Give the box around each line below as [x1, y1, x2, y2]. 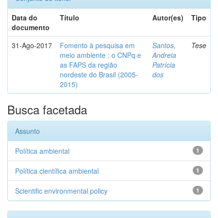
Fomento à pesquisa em [60, 40, 135, 50]
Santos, [152, 40, 176, 50]
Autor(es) [152, 13, 183, 22]
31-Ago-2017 [12, 40, 52, 50]
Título [60, 13, 79, 22]
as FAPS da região [60, 60, 117, 70]
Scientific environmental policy [15, 186, 108, 196]
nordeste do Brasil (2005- [60, 70, 138, 79]
